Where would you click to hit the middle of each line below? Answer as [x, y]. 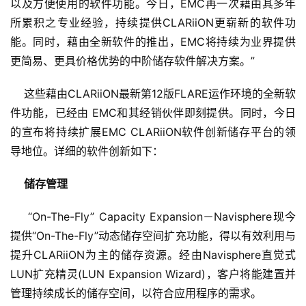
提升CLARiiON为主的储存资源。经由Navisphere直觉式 [153, 255]
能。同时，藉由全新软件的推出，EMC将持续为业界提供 [153, 42]
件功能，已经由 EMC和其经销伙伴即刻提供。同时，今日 [153, 113]
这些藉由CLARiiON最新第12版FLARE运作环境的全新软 [153, 94]
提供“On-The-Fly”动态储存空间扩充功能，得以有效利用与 [153, 236]
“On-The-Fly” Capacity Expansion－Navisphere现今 [153, 217]
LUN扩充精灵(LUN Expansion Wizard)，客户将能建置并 [153, 274]
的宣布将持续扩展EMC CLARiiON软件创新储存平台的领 [153, 132]
